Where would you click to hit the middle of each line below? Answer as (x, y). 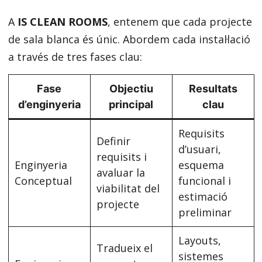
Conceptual (43, 181)
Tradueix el (124, 248)
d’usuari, (199, 149)
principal (131, 104)
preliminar (205, 212)
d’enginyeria (49, 104)
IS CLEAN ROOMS (62, 22)
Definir (113, 141)
